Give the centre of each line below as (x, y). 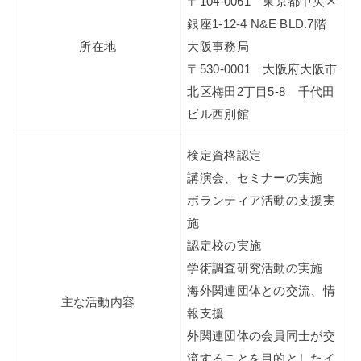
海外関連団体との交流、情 (261, 291)
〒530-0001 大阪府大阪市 (262, 70)
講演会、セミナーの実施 (255, 178)
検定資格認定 (224, 156)
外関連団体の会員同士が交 (261, 336)
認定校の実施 (224, 246)
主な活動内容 (98, 303)
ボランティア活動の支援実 (261, 201)
